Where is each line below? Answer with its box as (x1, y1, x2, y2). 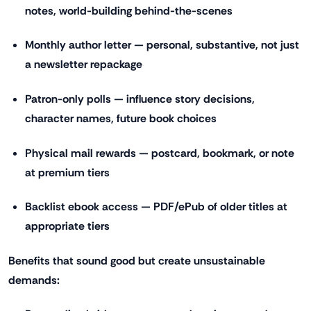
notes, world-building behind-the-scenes (25, 3, 233, 18)
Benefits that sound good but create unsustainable (8, 253, 265, 268)
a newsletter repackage (25, 57, 142, 72)
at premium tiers (25, 165, 110, 180)
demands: (8, 272, 60, 287)
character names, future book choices (25, 110, 217, 126)
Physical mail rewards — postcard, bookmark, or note (25, 145, 294, 160)
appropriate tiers (25, 219, 110, 234)
